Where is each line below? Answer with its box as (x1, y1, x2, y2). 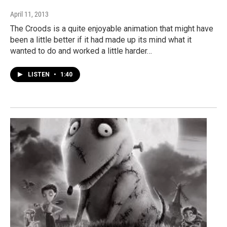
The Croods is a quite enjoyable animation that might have (10, 23, 213, 33)
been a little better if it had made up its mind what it (10, 34, 192, 45)
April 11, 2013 (10, 10, 49, 18)
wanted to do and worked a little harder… (10, 46, 152, 56)
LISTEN (28, 70, 51, 78)
